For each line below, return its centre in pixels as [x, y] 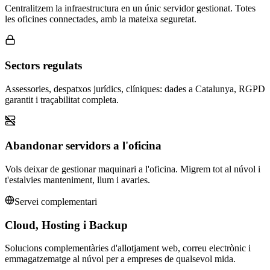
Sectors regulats [43, 65]
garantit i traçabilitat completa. [62, 99]
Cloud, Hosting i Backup [66, 225]
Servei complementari [56, 202]
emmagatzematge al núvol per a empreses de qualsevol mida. [120, 259]
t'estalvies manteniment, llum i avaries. [77, 180]
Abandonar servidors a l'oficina [83, 146]
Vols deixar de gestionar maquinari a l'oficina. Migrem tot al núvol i [133, 169]
